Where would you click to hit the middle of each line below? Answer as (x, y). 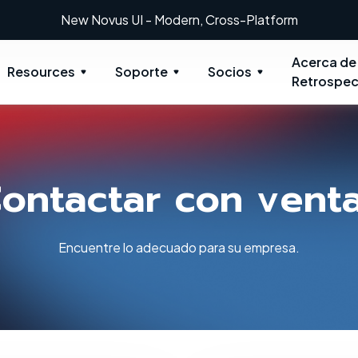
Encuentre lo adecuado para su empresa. (179, 247)
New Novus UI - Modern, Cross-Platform (179, 20)
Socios (230, 72)
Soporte (142, 72)
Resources (42, 72)
